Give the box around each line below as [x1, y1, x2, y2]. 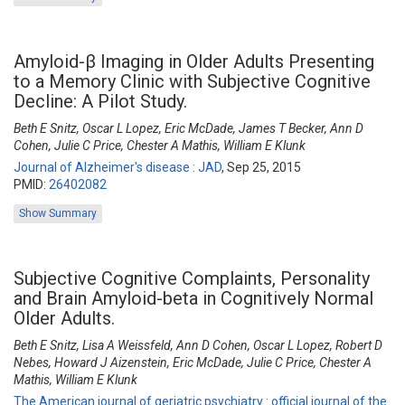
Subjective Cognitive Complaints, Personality [14, 268, 370, 289]
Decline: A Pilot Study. [14, 90, 187, 112]
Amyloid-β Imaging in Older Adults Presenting [14, 51, 374, 72]
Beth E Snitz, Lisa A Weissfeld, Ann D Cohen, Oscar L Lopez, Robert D [14, 338, 382, 353]
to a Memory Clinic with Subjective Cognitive [14, 71, 371, 92]
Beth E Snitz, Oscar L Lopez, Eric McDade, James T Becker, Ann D [14, 121, 363, 136]
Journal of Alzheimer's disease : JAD [14, 160, 221, 174]
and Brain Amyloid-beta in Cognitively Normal [14, 287, 373, 309]
